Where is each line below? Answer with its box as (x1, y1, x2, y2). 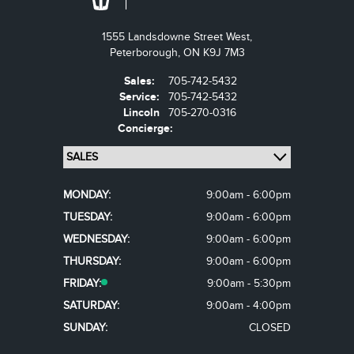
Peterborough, (109, 46, 183, 59)
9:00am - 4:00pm (206, 299, 291, 312)
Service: (119, 90, 163, 104)
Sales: (124, 74, 158, 88)
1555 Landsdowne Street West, (102, 30, 252, 43)
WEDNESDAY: (63, 232, 130, 246)
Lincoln (123, 106, 160, 119)
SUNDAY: (63, 321, 107, 334)
